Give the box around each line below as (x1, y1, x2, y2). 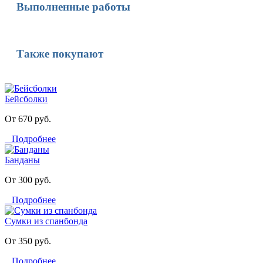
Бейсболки (5, 94, 48, 104)
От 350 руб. (5, 236, 51, 247)
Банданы (5, 155, 40, 166)
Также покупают (16, 48, 103, 60)
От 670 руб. (5, 114, 51, 124)
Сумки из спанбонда (5, 216, 87, 227)
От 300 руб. (5, 175, 51, 186)
